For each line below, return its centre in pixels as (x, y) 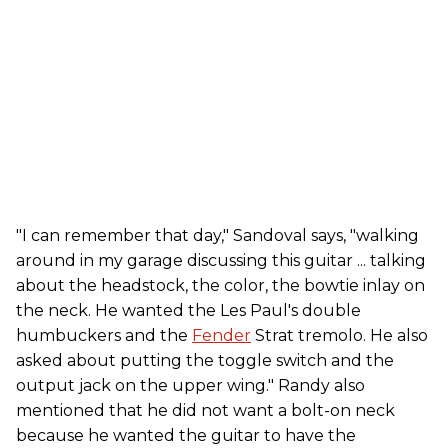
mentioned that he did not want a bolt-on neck (205, 411)
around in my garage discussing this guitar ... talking (221, 261)
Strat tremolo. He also (339, 336)
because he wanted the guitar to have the (186, 436)
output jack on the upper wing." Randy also (190, 386)
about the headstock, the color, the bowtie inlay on (220, 286)
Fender (221, 336)
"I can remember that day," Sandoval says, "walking (217, 236)
